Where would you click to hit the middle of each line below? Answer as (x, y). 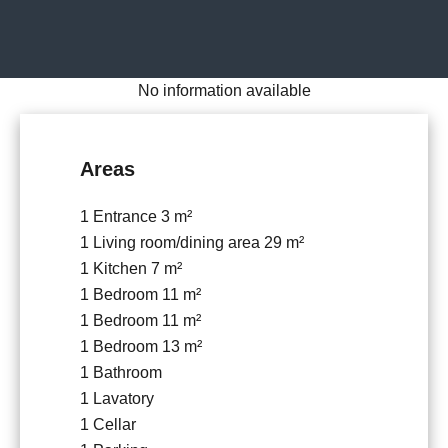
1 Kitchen (115, 269)
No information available (224, 91)
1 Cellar (108, 425)
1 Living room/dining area (172, 243)
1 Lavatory (117, 399)
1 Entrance (120, 217)
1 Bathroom (121, 373)
